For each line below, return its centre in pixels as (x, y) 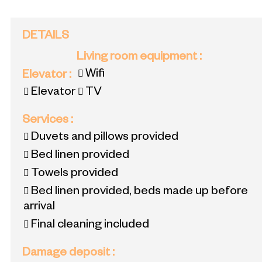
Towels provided (75, 174)
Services (46, 121)
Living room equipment (138, 58)
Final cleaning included (90, 225)
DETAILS (46, 37)
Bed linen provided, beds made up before (139, 192)
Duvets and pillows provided (105, 138)
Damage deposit (67, 254)
